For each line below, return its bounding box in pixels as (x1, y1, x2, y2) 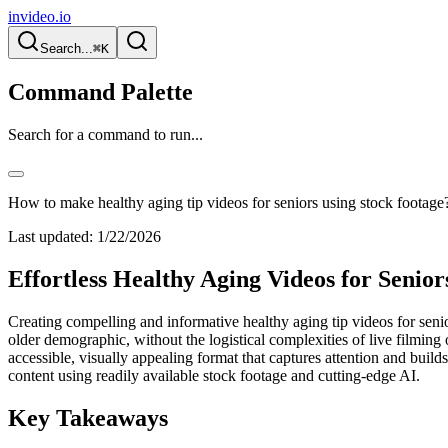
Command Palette (8, 78, 193, 105)
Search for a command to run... (8, 125, 203, 143)
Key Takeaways (8, 404, 168, 431)
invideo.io (8, 8, 71, 25)
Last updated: (8, 227, 93, 245)
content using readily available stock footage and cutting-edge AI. (8, 366, 420, 384)
